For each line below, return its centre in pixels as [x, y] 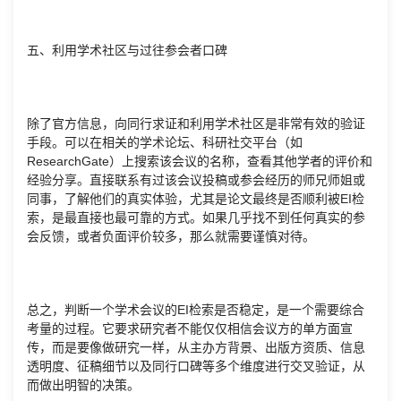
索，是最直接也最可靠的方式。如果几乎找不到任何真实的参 [196, 218]
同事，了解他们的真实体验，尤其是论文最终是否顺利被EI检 [196, 199]
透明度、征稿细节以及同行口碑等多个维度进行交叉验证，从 [196, 367]
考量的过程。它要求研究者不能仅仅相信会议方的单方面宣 [190, 329]
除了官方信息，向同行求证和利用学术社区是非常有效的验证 [196, 124]
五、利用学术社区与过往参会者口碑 [127, 51]
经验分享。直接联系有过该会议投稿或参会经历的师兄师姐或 [196, 180]
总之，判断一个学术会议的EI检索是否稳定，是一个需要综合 [196, 310]
